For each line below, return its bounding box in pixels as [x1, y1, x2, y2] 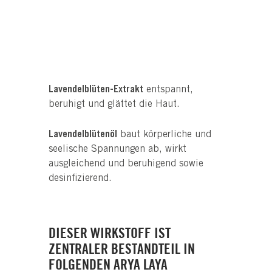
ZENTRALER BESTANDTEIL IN [49, 240, 195, 258]
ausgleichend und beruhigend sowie [49, 158, 203, 169]
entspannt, [143, 84, 193, 95]
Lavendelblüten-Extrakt [49, 84, 143, 95]
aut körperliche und [126, 129, 211, 140]
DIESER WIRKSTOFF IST [49, 224, 171, 242]
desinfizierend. [49, 173, 115, 183]
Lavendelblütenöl [49, 129, 117, 140]
